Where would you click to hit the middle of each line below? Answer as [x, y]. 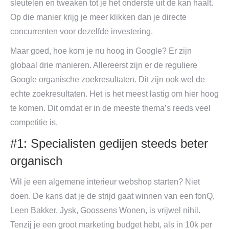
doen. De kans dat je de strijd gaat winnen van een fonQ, [112, 196]
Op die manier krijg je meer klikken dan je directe [98, 17]
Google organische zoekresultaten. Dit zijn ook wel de [108, 79]
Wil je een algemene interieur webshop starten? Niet [105, 182]
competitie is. [34, 122]
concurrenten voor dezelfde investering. [82, 31]
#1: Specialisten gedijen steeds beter [109, 143]
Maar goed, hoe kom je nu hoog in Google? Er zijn [101, 51]
